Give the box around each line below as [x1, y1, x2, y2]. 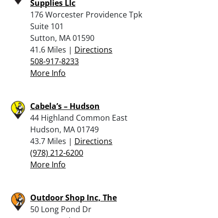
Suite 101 [30, 20, 64, 32]
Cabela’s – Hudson [30, 100, 100, 111]
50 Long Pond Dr [30, 203, 91, 215]
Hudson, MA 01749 [30, 124, 99, 135]
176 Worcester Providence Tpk [30, 9, 142, 20]
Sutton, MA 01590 [30, 32, 94, 43]
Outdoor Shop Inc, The [30, 192, 117, 203]
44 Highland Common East [30, 112, 127, 123]
